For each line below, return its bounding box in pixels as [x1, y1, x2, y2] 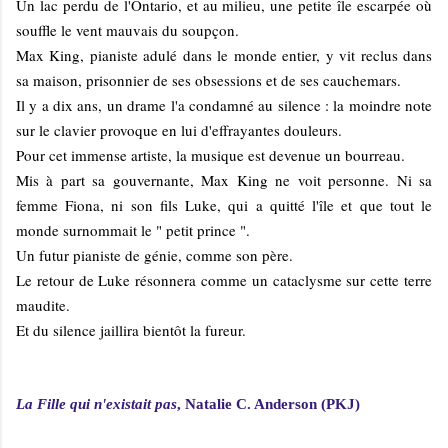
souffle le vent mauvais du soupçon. [16, 19, 239, 40]
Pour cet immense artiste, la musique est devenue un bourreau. [16, 144, 405, 165]
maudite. [16, 294, 70, 315]
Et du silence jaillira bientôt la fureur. [16, 319, 246, 340]
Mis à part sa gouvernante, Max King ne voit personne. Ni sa [16, 169, 432, 190]
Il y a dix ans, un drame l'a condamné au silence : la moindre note [16, 94, 432, 115]
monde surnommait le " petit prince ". [16, 219, 250, 240]
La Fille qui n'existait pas [16, 395, 177, 412]
